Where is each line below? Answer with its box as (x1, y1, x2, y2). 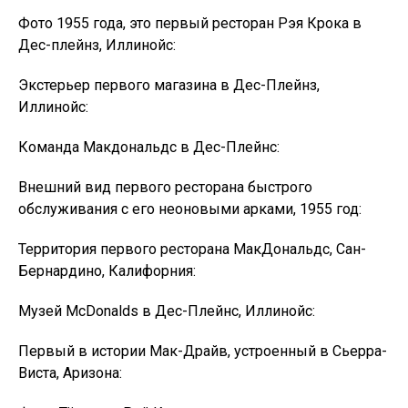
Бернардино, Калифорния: (18, 262, 196, 280)
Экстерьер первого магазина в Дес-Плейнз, (18, 76, 320, 94)
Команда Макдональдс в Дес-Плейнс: (18, 138, 280, 156)
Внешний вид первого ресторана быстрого (18, 178, 312, 196)
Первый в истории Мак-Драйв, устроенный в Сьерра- (18, 342, 387, 360)
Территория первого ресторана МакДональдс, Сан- (18, 240, 366, 258)
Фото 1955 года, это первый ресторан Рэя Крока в (18, 15, 362, 32)
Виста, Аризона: (18, 364, 122, 382)
